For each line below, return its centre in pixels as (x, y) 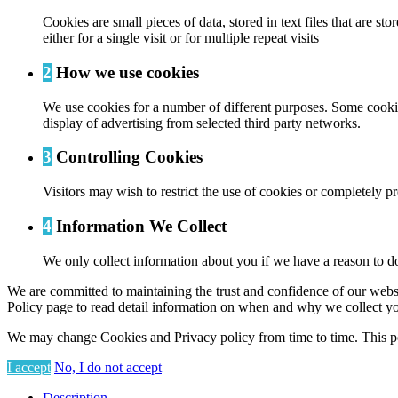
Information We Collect (139, 226)
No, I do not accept (108, 367)
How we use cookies (125, 73)
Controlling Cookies (127, 157)
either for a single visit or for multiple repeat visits (181, 38)
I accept (29, 367)
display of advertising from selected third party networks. (202, 123)
